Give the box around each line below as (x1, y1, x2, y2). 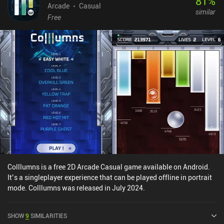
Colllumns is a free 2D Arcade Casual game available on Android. (7, 161, 210, 171)
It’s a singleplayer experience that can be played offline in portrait (7, 172, 212, 182)
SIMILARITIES (30, 211, 67, 219)
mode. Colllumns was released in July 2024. (7, 182, 145, 192)
